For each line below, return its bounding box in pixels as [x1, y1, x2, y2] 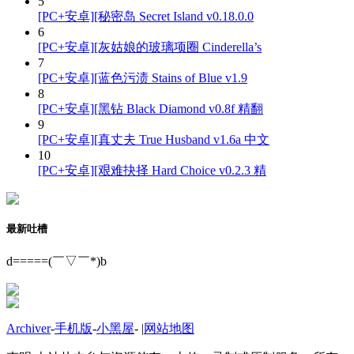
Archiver [6, 322, 51, 336]
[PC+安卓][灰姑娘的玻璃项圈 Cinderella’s [38, 40, 262, 54]
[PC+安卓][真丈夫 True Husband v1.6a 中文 [38, 132, 269, 146]
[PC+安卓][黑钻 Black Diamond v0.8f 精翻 [38, 101, 263, 115]
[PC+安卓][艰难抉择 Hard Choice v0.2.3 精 [38, 163, 266, 177]
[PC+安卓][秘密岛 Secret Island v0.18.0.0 [38, 9, 254, 23]
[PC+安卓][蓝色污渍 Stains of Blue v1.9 [38, 70, 247, 85]
